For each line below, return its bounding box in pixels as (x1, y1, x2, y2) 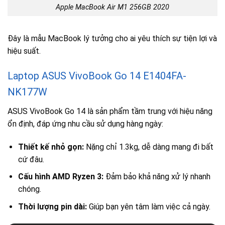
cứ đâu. (18, 154, 44, 164)
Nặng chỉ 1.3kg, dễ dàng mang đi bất (83, 142, 213, 152)
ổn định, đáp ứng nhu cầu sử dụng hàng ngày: (8, 119, 163, 129)
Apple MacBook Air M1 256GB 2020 (56, 3, 169, 12)
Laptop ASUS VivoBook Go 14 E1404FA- (8, 69, 186, 82)
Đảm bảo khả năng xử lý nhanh (103, 172, 210, 182)
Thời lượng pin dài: (18, 201, 87, 211)
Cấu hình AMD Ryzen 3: (18, 172, 103, 182)
